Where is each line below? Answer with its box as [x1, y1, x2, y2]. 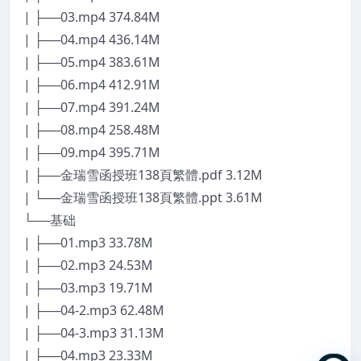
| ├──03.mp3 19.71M [23, 278, 153, 297]
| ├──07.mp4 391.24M [23, 98, 160, 116]
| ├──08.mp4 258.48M [23, 120, 160, 139]
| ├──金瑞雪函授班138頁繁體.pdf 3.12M [23, 165, 263, 184]
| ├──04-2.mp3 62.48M [23, 301, 164, 319]
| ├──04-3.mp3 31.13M [23, 323, 164, 342]
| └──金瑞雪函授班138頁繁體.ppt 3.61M [23, 188, 263, 206]
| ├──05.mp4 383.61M [23, 52, 160, 71]
